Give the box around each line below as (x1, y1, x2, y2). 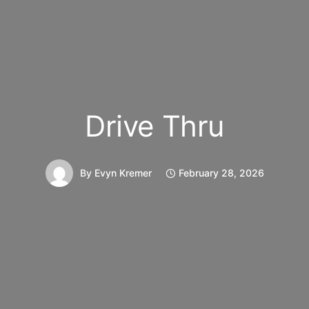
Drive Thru (85, 108, 224, 143)
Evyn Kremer (94, 166, 152, 179)
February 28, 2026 (178, 166, 264, 179)
